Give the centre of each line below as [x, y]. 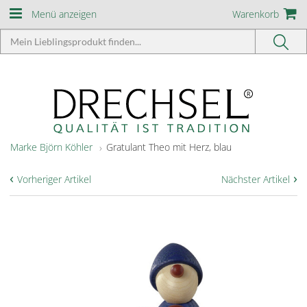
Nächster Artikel [256, 179]
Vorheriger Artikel [54, 179]
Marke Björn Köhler [51, 147]
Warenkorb [256, 14]
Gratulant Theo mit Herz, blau [169, 147]
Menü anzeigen [64, 14]
